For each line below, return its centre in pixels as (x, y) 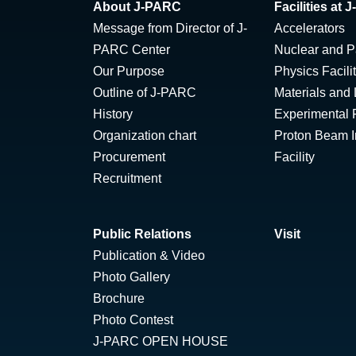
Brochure (119, 298)
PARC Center (132, 50)
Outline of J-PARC (145, 93)
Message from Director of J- (170, 28)
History (113, 114)
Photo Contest (133, 320)
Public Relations (142, 234)
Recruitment (127, 178)
